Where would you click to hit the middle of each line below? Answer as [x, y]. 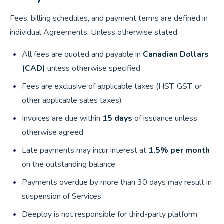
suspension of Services [62, 196]
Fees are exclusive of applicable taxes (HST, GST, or [112, 86]
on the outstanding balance [69, 164]
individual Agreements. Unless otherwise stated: [94, 32]
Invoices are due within [62, 118]
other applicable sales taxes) [72, 100]
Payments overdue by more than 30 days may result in [117, 182]
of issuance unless [165, 118]
